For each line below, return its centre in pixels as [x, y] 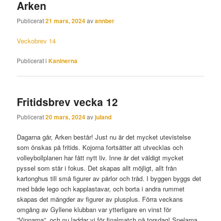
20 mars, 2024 [66, 117]
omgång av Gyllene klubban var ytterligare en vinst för [94, 210]
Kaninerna [63, 61]
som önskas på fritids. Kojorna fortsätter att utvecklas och [100, 147]
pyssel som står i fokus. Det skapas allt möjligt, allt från [97, 168]
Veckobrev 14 [37, 41]
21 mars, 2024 [66, 21]
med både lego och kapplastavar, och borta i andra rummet [101, 189]
